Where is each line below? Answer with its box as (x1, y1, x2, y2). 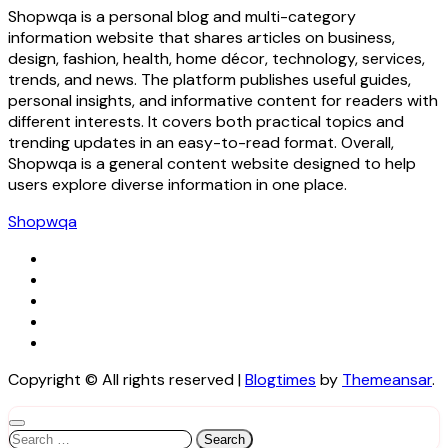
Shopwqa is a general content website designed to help (8, 153, 416, 175)
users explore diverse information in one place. (8, 174, 347, 196)
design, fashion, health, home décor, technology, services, (8, 48, 425, 70)
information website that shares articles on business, (8, 27, 395, 49)
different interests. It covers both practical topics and (8, 111, 404, 133)
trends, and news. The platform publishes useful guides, (8, 69, 411, 91)
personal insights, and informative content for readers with (8, 90, 438, 112)
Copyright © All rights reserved (8, 369, 234, 391)
